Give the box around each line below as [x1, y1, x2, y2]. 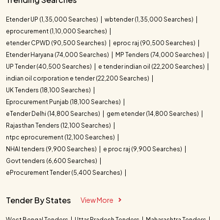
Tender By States [6, 194, 71, 205]
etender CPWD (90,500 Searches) [6, 39, 108, 47]
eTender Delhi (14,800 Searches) [6, 110, 101, 117]
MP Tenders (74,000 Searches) [115, 51, 206, 58]
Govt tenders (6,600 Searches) [6, 157, 98, 165]
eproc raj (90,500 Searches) [113, 39, 196, 47]
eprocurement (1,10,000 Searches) [6, 27, 108, 35]
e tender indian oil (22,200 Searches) [98, 62, 206, 70]
